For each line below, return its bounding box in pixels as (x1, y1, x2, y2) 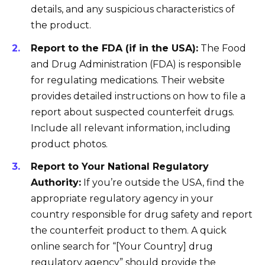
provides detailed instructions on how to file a (31, 90, 245, 102)
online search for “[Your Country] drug (31, 240, 213, 252)
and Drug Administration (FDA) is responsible (31, 58, 241, 70)
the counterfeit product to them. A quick (31, 224, 227, 236)
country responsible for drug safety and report (31, 208, 253, 220)
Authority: (31, 176, 81, 188)
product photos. (31, 138, 108, 150)
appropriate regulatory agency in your (31, 192, 214, 204)
